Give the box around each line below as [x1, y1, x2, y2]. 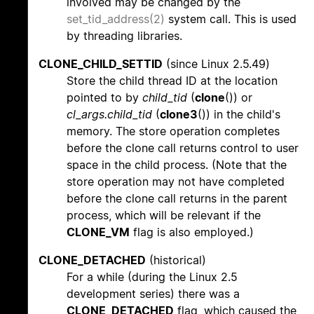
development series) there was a [67, 287, 240, 301]
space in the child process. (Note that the [67, 158, 287, 172]
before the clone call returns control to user [67, 141, 299, 156]
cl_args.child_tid [67, 107, 152, 122]
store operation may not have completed [67, 175, 285, 189]
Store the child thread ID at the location [67, 74, 278, 88]
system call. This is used [165, 12, 296, 27]
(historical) [146, 253, 206, 268]
